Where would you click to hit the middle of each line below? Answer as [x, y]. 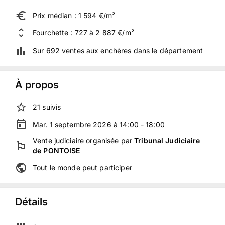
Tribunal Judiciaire [167, 140]
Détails [31, 202]
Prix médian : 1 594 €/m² [74, 15]
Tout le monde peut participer [82, 167]
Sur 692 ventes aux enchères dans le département [118, 50]
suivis [52, 107]
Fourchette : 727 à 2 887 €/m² [83, 32]
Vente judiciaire [59, 140]
